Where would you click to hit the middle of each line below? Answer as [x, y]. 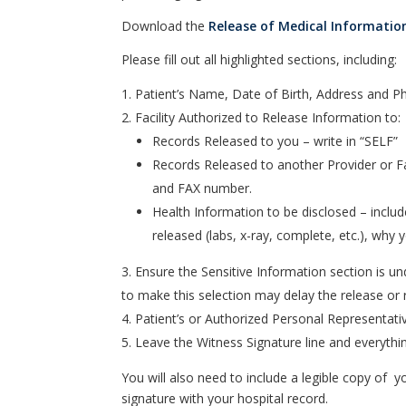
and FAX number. [203, 188]
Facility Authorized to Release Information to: [268, 117]
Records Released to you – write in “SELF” [275, 141]
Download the [165, 26]
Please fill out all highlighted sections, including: [260, 59]
